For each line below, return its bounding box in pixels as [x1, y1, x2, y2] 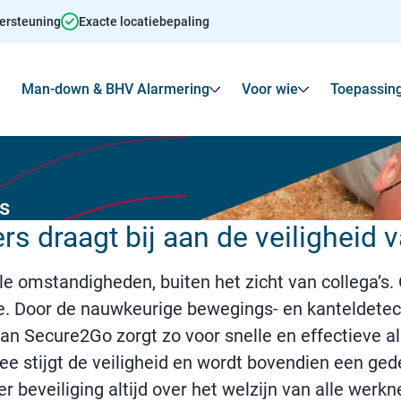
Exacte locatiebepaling [79, 13, 209, 29]
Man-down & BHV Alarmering [21, 81, 209, 98]
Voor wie [242, 81, 298, 98]
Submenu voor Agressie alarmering [126, 84, 252, 101]
